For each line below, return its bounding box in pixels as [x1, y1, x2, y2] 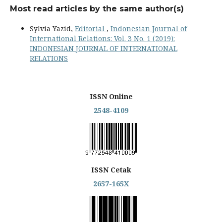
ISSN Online [89, 91, 133, 101]
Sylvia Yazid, [30, 23, 75, 33]
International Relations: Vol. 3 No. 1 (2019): [30, 33, 175, 43]
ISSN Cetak [91, 165, 131, 174]
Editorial [75, 23, 107, 33]
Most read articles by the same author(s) [10, 3, 184, 13]
